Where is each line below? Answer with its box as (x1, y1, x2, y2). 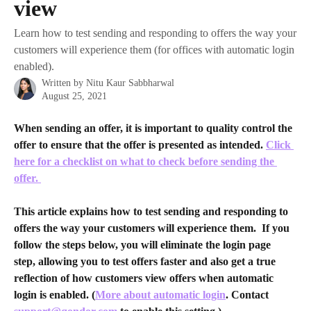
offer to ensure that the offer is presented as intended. (14, 139, 266, 151)
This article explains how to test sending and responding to (14, 205, 291, 218)
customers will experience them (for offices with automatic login (14, 44, 294, 56)
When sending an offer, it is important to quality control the (14, 122, 295, 134)
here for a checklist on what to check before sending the (14, 155, 277, 167)
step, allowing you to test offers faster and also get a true (14, 255, 278, 268)
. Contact (226, 289, 271, 301)
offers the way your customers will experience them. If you (14, 222, 292, 235)
